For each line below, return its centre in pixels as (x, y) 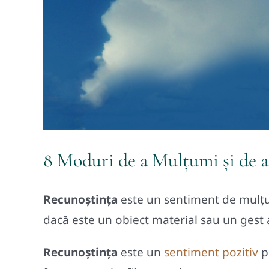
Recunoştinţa (80, 199)
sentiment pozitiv (211, 252)
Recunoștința (80, 252)
